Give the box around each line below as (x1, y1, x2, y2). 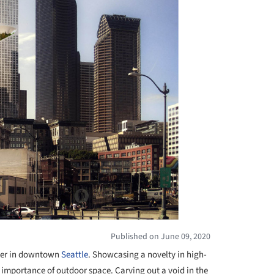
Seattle (61, 248, 88, 261)
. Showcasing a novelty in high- (88, 248, 207, 261)
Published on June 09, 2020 (111, 231, 210, 243)
